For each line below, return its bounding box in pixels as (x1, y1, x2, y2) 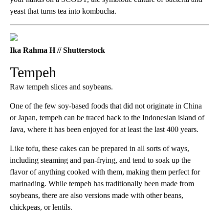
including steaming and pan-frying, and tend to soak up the (10, 156, 191, 165)
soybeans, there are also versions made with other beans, (10, 191, 183, 200)
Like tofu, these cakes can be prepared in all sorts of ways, (10, 144, 189, 153)
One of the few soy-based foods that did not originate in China (10, 102, 202, 110)
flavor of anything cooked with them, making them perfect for (10, 168, 200, 176)
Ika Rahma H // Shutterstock (10, 46, 105, 55)
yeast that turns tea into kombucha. (10, 7, 116, 16)
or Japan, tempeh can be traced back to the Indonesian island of (10, 113, 204, 122)
